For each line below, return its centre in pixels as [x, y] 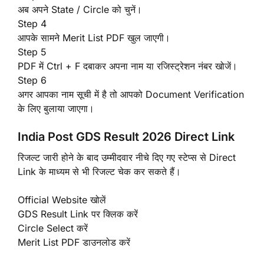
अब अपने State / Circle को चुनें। [80, 9]
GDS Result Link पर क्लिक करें [78, 214]
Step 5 [32, 52]
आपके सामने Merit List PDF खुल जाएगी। [94, 37]
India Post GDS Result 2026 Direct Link [126, 136]
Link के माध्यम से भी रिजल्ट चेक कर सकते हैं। [99, 171]
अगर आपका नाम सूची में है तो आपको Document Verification [131, 94]
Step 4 [32, 23]
